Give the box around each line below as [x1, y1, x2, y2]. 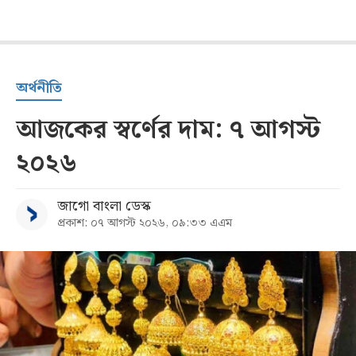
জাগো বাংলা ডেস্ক [57, 194, 151, 218]
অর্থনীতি [16, 75, 62, 99]
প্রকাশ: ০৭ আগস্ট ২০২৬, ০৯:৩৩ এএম [57, 213, 232, 233]
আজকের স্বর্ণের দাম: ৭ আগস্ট [16, 109, 320, 150]
